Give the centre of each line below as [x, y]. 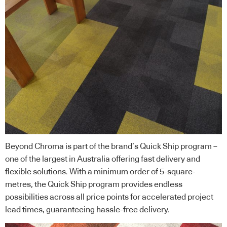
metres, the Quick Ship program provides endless [94, 185]
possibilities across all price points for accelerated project [109, 197]
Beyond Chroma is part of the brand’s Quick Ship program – [111, 147]
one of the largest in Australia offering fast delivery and [103, 159]
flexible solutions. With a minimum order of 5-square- [100, 172]
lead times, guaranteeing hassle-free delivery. [87, 210]
